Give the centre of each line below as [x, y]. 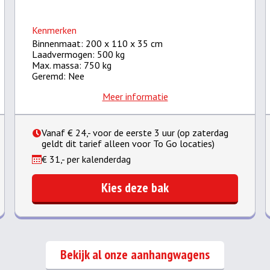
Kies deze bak [135, 187]
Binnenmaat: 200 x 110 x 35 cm [97, 43]
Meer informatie [135, 96]
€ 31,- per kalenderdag [86, 159]
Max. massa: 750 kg [72, 65]
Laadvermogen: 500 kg [78, 54]
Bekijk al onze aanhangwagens [135, 254]
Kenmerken [54, 30]
